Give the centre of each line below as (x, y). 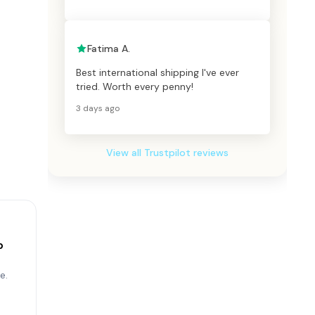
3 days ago (98, 109)
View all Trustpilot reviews (167, 153)
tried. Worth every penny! (135, 87)
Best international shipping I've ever (157, 73)
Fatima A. (109, 49)
